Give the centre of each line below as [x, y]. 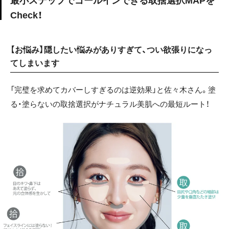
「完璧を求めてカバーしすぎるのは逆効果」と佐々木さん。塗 [113, 89]
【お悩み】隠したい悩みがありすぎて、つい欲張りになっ [111, 50]
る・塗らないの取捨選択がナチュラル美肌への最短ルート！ [110, 104]
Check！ [26, 16]
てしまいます [35, 63]
